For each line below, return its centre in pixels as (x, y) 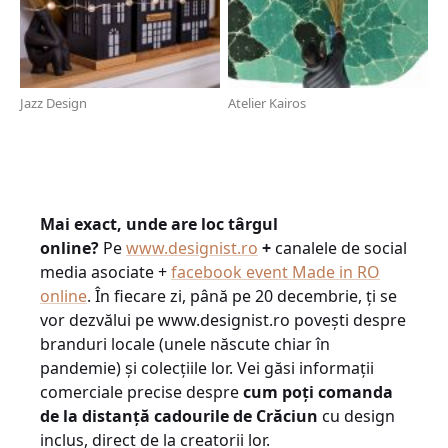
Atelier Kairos (267, 103)
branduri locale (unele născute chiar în (185, 344)
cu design (356, 416)
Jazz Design (53, 103)
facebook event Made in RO (275, 272)
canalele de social (341, 248)
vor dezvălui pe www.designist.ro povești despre (223, 320)
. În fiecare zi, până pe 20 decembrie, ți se (242, 296)
